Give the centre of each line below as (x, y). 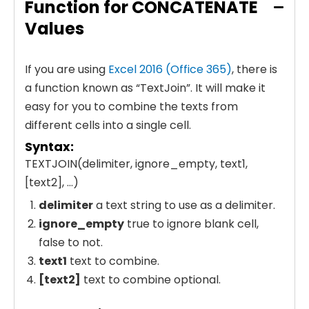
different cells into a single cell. (108, 125)
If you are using (67, 69)
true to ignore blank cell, (191, 223)
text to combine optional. (151, 279)
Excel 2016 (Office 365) (170, 69)
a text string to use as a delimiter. (184, 205)
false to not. (71, 242)
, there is (255, 69)
